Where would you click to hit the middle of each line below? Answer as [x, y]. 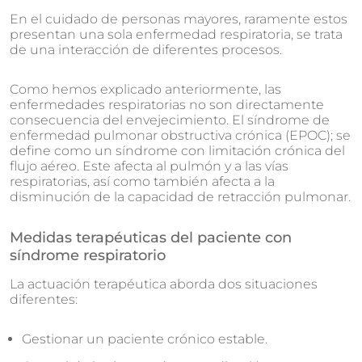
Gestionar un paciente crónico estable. [145, 339]
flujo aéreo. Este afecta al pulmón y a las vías [149, 166]
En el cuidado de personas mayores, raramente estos [179, 19]
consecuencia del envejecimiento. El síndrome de [170, 120]
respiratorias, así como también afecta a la [142, 181]
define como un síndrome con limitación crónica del [177, 151]
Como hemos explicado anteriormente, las [145, 89]
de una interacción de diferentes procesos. [146, 50]
